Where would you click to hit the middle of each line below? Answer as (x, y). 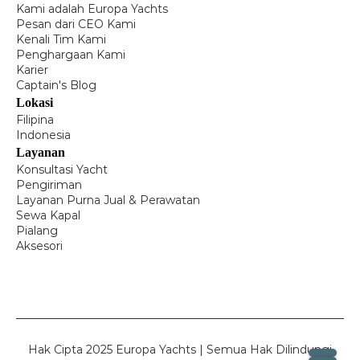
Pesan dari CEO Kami (76, 24)
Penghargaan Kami (71, 55)
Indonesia (43, 135)
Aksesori (39, 246)
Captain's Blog (56, 85)
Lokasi (35, 102)
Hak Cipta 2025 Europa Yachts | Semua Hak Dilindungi (180, 350)
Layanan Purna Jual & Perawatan (108, 200)
